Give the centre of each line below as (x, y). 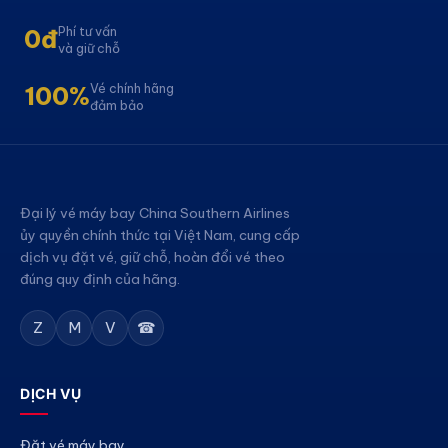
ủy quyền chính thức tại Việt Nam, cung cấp (160, 235)
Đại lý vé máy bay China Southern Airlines (155, 213)
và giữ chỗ (89, 47)
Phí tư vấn (87, 30)
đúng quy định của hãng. (100, 279)
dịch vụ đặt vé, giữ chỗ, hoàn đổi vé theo (152, 257)
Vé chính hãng (132, 87)
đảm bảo (117, 104)
